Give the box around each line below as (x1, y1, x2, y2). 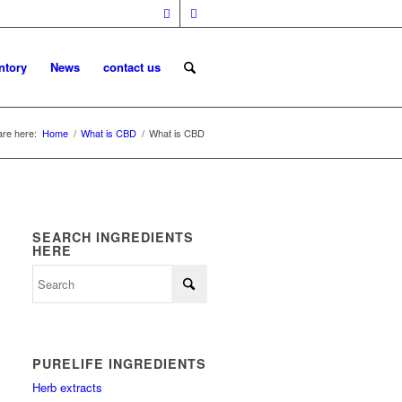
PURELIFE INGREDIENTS (32, 354, 207, 372)
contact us (102, 58, 161, 75)
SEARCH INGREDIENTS (32, 228, 195, 246)
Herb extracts (32, 379, 103, 396)
